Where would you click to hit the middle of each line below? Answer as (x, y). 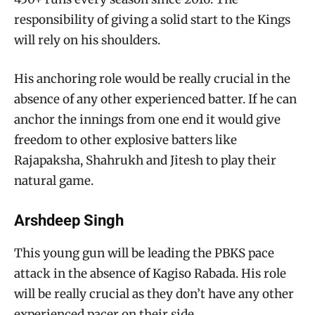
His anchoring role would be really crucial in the (152, 78)
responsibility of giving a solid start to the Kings (152, 19)
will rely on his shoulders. (87, 40)
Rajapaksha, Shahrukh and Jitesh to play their (145, 160)
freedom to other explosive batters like (126, 140)
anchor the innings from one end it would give (147, 119)
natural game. (54, 180)
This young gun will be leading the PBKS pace (144, 253)
